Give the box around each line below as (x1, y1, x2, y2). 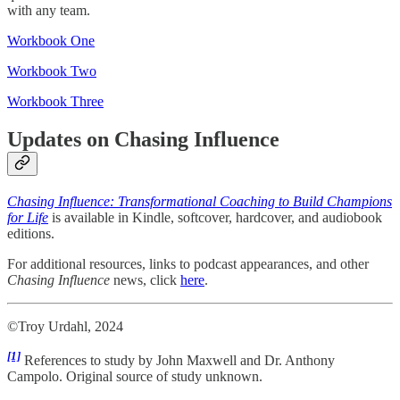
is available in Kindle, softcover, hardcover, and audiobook (52, 209, 382, 225)
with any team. (7, 2, 90, 18)
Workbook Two (7, 62, 96, 79)
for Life (7, 209, 48, 225)
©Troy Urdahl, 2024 (7, 318, 123, 334)
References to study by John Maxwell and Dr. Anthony (21, 352, 335, 368)
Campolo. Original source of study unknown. (7, 368, 262, 384)
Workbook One (7, 32, 95, 48)
